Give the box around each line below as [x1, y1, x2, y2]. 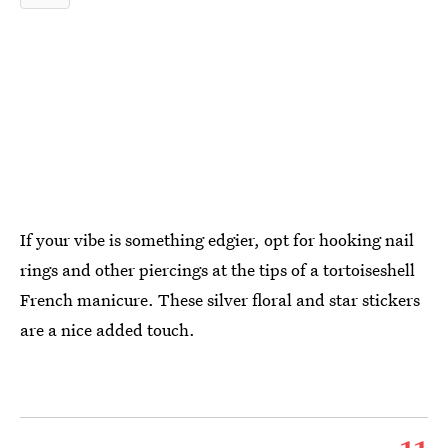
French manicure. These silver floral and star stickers [20, 288, 420, 311]
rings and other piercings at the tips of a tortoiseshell [20, 258, 415, 281]
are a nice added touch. [20, 318, 195, 341]
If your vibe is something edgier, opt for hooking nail [20, 228, 414, 251]
